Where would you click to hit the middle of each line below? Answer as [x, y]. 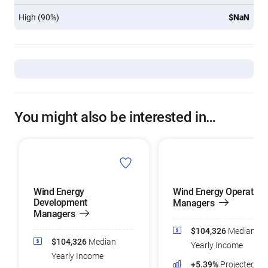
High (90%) [39, 17]
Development [60, 202]
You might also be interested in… [115, 117]
